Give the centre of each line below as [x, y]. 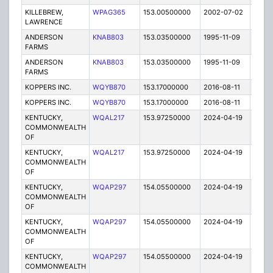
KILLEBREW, [44, 12]
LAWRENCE [44, 22]
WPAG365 [109, 12]
